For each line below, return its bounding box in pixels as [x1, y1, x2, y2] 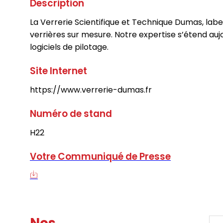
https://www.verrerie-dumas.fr [30, 84, 152, 96]
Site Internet [30, 64, 87, 78]
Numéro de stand [30, 107, 112, 120]
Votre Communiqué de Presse [30, 149, 171, 163]
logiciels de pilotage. [30, 41, 109, 53]
